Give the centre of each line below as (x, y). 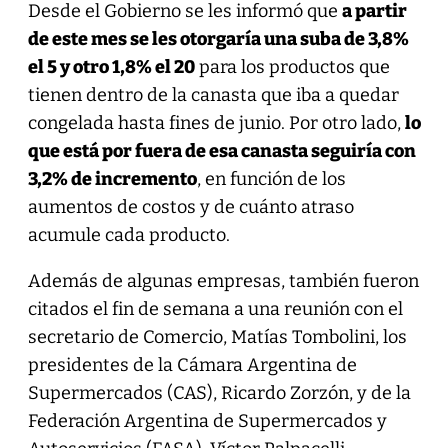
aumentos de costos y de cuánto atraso (190, 206)
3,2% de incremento (112, 178)
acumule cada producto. (128, 234)
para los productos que (292, 66)
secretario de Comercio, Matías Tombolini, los (217, 336)
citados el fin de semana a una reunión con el (215, 308)
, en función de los (271, 178)
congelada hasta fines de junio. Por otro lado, (216, 122)
